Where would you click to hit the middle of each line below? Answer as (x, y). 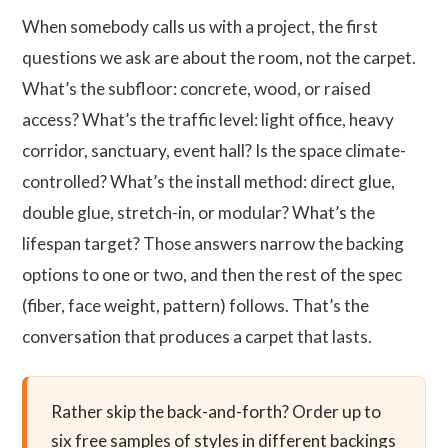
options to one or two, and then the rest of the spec (212, 274)
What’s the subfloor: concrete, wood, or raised (196, 88)
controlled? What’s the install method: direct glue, (208, 181)
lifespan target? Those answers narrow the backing (213, 243)
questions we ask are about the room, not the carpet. (219, 57)
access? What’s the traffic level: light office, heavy (208, 119)
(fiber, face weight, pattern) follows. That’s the (195, 305)
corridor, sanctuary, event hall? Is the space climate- (214, 150)
